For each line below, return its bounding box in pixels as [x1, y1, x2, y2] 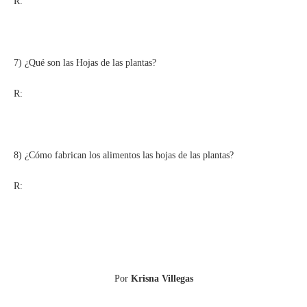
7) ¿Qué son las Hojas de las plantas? [14, 57, 156, 68]
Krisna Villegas [130, 273, 193, 284]
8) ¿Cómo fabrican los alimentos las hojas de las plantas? [14, 149, 234, 160]
